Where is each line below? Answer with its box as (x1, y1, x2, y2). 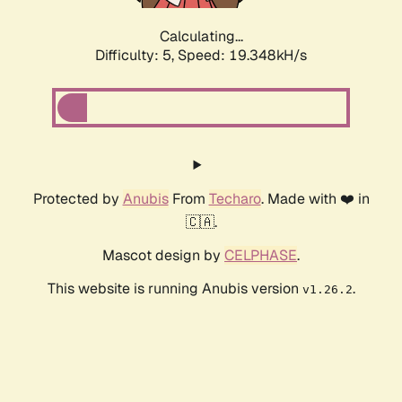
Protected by (32, 189, 123, 209)
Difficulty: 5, (95, 46, 178, 66)
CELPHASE (224, 246, 297, 266)
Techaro (208, 189, 261, 209)
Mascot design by (102, 246, 224, 266)
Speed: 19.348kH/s (178, 46, 307, 66)
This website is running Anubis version (47, 279, 302, 299)
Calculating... (159, 27, 243, 47)
